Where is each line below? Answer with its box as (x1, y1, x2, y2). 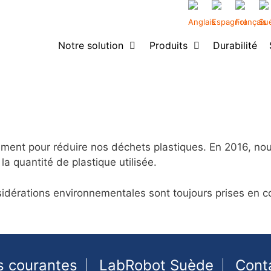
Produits (149, 39, 188, 51)
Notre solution (57, 39, 123, 51)
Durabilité (213, 39, 258, 51)
